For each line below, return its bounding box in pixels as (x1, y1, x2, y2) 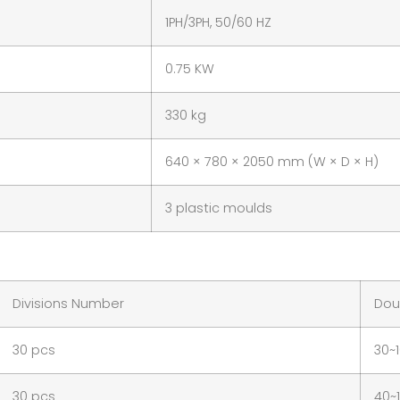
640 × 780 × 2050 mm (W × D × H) (165, 153, 379, 171)
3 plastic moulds (165, 199, 272, 218)
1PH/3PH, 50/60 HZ (165, 13, 271, 32)
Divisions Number (12, 294, 124, 312)
